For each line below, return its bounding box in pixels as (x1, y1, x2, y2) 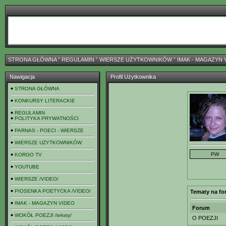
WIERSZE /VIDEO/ (15, 176, 59, 182)
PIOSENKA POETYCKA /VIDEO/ (15, 188, 91, 194)
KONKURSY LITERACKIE (15, 98, 75, 103)
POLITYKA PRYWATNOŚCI (15, 116, 79, 121)
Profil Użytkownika (110, 74, 156, 80)
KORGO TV (15, 152, 42, 157)
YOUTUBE (15, 164, 39, 169)
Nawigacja (10, 74, 35, 80)
